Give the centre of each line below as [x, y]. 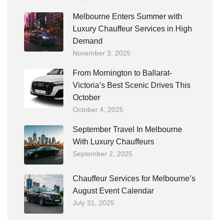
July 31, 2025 [94, 203]
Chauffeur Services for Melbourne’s [134, 179]
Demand [88, 41]
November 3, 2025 [102, 53]
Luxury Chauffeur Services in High [132, 29]
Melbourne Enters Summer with [127, 16]
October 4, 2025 [98, 110]
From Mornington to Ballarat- [122, 73]
